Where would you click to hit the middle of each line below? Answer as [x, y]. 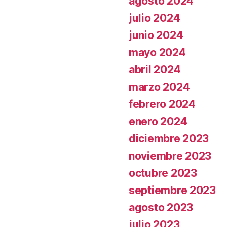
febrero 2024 [162, 104]
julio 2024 [155, 18]
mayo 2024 [157, 52]
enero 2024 [158, 121]
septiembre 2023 [172, 190]
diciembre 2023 [169, 139]
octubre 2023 [163, 173]
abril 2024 [155, 70]
